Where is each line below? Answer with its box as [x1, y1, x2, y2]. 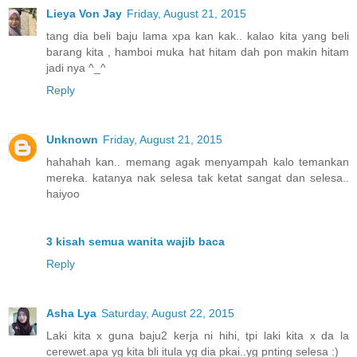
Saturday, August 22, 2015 [101, 306, 234, 320]
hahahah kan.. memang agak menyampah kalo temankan [46, 155, 349, 168]
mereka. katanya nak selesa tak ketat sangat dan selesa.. [46, 171, 349, 184]
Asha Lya [46, 306, 96, 320]
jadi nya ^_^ [46, 61, 106, 74]
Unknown [46, 132, 98, 146]
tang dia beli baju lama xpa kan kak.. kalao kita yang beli [46, 29, 349, 42]
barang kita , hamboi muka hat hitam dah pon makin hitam [46, 45, 349, 58]
